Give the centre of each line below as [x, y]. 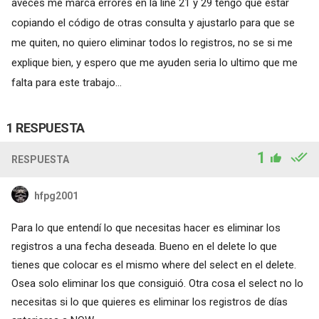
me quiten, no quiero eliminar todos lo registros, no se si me [152, 42]
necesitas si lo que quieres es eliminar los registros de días [149, 302]
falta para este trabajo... [66, 82]
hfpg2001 [56, 195]
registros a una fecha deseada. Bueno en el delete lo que [144, 246]
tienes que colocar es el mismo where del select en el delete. [153, 265]
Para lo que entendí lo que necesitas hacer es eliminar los [146, 228]
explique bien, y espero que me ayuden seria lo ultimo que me [154, 62]
